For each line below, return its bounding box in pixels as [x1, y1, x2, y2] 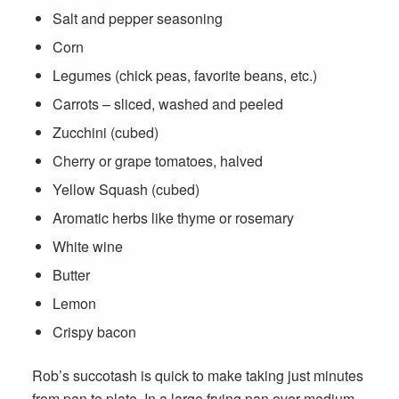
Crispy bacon [52, 322, 136, 343]
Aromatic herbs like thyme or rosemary [52, 208, 294, 229]
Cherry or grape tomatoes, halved [52, 151, 263, 172]
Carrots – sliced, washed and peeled [52, 94, 283, 115]
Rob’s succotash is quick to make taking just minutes [31, 365, 363, 387]
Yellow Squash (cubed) [52, 179, 199, 200]
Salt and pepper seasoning [52, 8, 223, 29]
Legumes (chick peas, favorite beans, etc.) [52, 65, 317, 86]
